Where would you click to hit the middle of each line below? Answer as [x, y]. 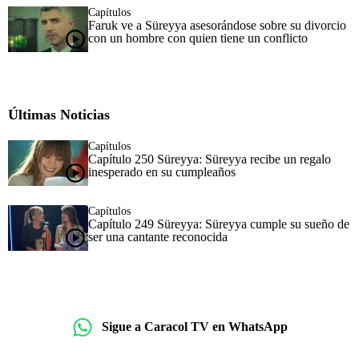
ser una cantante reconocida [158, 236]
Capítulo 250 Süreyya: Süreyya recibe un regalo [210, 159]
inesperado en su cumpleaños [162, 171]
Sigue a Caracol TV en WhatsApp [195, 327]
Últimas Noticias [59, 114]
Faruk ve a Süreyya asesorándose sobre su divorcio [217, 25]
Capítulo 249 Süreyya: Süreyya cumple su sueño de [219, 224]
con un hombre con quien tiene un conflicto [198, 38]
